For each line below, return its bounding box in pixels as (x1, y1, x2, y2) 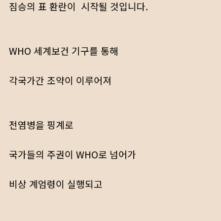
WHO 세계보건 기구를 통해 (9, 44, 118, 58)
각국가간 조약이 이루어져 (9, 74, 111, 87)
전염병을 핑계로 (9, 118, 74, 132)
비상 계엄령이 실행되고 (9, 177, 103, 191)
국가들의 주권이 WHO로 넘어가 (9, 147, 136, 161)
